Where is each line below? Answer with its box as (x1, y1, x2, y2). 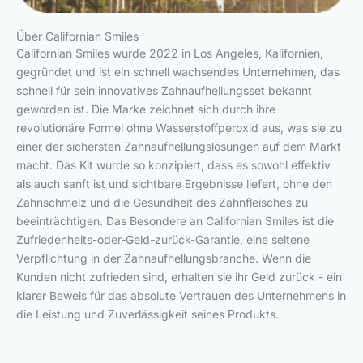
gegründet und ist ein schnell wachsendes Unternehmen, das (16, 64, 340, 79)
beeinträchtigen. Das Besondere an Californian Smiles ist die (16, 213, 334, 228)
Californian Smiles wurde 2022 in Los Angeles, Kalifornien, (16, 45, 323, 60)
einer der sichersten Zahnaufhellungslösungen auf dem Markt (16, 139, 341, 153)
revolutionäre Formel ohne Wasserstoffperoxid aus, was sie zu (16, 120, 342, 135)
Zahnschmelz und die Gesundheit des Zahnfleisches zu (16, 194, 308, 209)
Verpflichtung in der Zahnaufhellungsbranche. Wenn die (16, 250, 311, 265)
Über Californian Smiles (16, 28, 139, 43)
